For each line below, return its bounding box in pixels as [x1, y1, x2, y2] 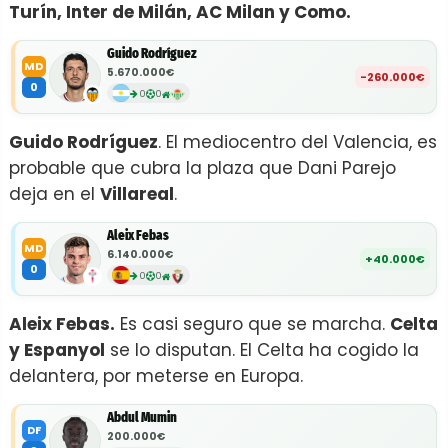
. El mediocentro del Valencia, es [158, 130, 437, 154]
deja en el [9, 182, 100, 206]
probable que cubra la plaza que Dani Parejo [9, 156, 396, 180]
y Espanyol [9, 338, 105, 362]
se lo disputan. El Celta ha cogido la [105, 338, 419, 362]
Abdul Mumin [107, 410, 177, 425]
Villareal [100, 182, 174, 206]
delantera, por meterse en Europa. [9, 364, 303, 388]
